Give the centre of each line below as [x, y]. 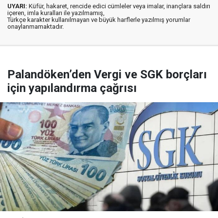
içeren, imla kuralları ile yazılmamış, [56, 13]
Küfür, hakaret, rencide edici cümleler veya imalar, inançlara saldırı [119, 6]
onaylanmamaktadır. [36, 27]
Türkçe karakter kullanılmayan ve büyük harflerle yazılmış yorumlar [99, 20]
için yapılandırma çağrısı [72, 88]
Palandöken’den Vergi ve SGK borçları [107, 74]
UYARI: [17, 6]
